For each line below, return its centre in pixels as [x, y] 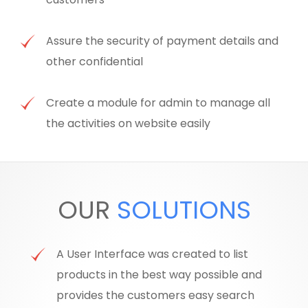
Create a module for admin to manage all [158, 103]
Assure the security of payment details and [163, 41]
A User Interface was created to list [153, 254]
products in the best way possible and [159, 275]
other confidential [95, 62]
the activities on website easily [130, 124]
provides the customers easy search [156, 296]
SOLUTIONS [184, 210]
